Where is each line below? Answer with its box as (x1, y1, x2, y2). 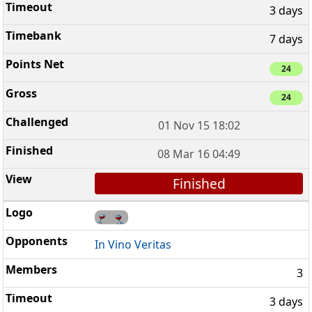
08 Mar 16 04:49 (157, 146, 241, 162)
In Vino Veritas (95, 237, 172, 253)
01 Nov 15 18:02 (157, 117, 240, 133)
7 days (270, 31, 303, 47)
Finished (172, 173, 226, 193)
